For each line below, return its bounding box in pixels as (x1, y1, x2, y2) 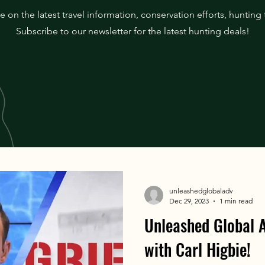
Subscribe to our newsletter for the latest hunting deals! (16, 25, 250, 37)
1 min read (219, 196, 253, 206)
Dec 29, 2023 (169, 196, 209, 206)
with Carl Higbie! (144, 237, 251, 262)
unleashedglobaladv (169, 186, 233, 196)
